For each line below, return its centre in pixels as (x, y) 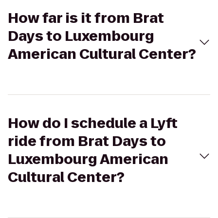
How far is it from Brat (86, 18)
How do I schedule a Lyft (93, 123)
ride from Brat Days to (87, 141)
